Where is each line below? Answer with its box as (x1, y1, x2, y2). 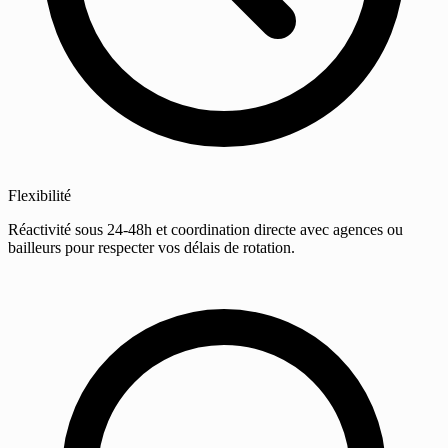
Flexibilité (8, 187, 71, 205)
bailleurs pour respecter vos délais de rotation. (8, 239, 295, 257)
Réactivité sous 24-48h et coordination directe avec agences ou (8, 221, 403, 239)
